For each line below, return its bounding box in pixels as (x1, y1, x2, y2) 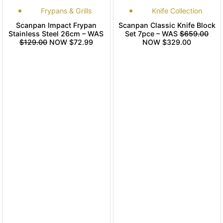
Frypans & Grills (40, 6, 92, 15)
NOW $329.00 (142, 38, 192, 47)
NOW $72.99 (47, 38, 93, 47)
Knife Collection (151, 6, 202, 15)
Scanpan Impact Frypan (15, 21, 97, 30)
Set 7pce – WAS (125, 29, 180, 38)
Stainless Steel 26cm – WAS (8, 29, 104, 38)
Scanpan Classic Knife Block (118, 21, 216, 30)
